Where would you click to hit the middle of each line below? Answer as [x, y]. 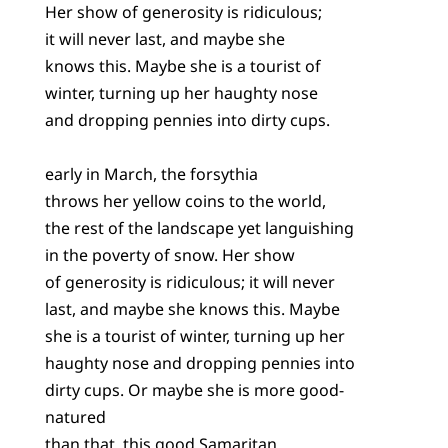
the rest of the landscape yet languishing [199, 228]
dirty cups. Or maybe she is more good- [194, 390]
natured [75, 417]
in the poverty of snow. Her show [169, 255]
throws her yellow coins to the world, [185, 201]
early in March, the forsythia [151, 174]
